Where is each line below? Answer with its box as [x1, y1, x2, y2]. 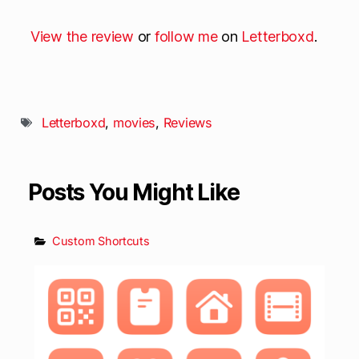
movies [112, 115, 156, 131]
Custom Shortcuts [52, 234, 150, 248]
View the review [30, 28, 134, 46]
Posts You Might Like [28, 179, 240, 207]
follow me [154, 28, 218, 46]
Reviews [163, 115, 212, 131]
